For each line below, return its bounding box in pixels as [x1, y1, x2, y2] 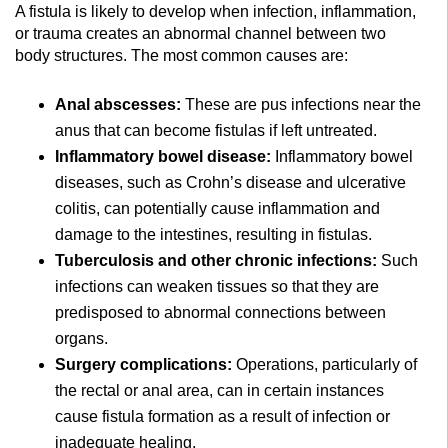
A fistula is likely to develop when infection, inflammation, [15, 2, 416, 20]
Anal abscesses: [55, 95, 185, 113]
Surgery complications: [55, 355, 236, 373]
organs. [55, 329, 108, 347]
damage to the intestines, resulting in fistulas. [55, 225, 372, 243]
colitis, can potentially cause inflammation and [55, 199, 380, 217]
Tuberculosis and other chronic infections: [55, 251, 377, 269]
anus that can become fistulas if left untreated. [55, 121, 377, 139]
